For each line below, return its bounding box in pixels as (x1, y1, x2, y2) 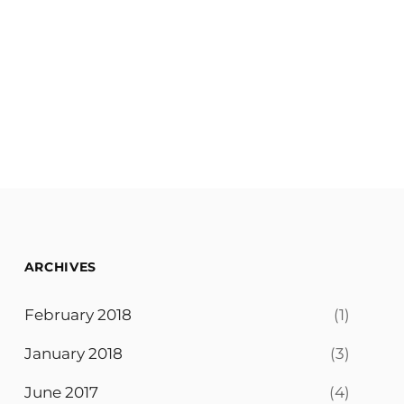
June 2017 (23, 382, 98, 401)
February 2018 (23, 305, 132, 324)
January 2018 (23, 344, 123, 363)
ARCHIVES (23, 258, 97, 275)
